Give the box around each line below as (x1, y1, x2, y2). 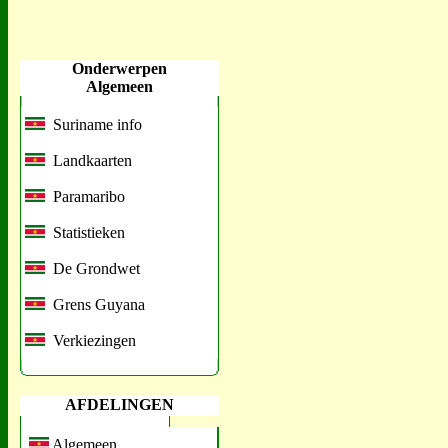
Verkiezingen (45, 332, 136, 349)
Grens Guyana (45, 296, 145, 313)
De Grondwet (45, 260, 140, 277)
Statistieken (45, 224, 125, 241)
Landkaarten (45, 152, 132, 169)
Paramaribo (45, 188, 125, 205)
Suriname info (45, 116, 142, 133)
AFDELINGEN (65, 396, 174, 413)
